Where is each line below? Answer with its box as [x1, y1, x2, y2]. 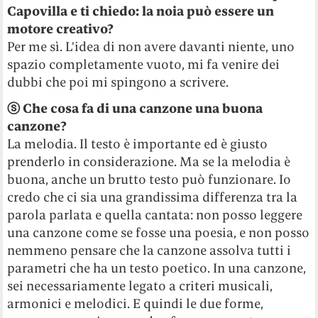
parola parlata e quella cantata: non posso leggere [7, 206, 303, 223]
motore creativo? [7, 20, 114, 37]
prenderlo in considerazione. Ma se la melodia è [7, 153, 291, 170]
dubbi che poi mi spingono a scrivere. [7, 73, 229, 90]
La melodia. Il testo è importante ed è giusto [7, 135, 268, 152]
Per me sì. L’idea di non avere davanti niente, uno [7, 38, 295, 55]
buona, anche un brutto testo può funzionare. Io [7, 170, 292, 187]
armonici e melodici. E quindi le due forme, [7, 295, 264, 312]
